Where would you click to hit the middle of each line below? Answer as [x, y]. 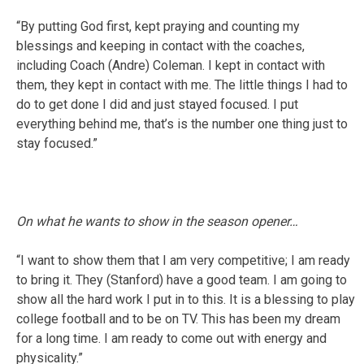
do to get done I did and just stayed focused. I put [157, 104]
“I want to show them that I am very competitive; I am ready [183, 260]
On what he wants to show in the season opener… [157, 221]
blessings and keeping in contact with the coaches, [160, 45]
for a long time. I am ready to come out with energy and [171, 338]
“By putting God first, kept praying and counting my [158, 26]
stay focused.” [57, 143]
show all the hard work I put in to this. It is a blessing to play [186, 299]
